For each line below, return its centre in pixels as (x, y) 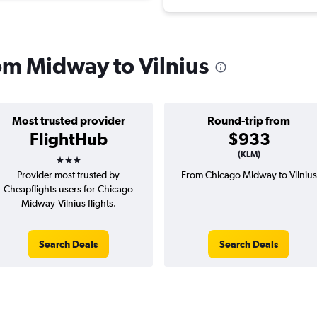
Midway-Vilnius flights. (68, 203)
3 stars (81, 155)
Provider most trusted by (68, 175)
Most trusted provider (68, 121)
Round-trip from (249, 121)
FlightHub (68, 139)
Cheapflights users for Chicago (68, 189)
